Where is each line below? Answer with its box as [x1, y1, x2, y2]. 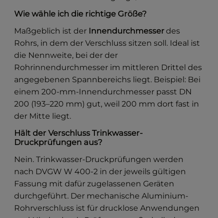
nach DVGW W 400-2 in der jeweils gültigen [14, 166, 186, 176]
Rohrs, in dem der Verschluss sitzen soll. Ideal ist [14, 38, 200, 48]
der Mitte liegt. [14, 111, 72, 121]
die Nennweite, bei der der [14, 50, 118, 60]
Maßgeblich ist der [14, 26, 89, 36]
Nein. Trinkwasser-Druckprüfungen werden [14, 154, 184, 164]
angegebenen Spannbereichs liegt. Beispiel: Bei [14, 74, 201, 84]
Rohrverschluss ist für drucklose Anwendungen [14, 203, 200, 213]
